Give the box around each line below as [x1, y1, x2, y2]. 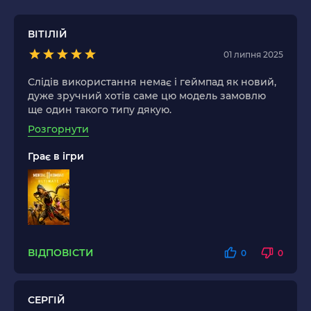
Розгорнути [28, 123, 89, 136]
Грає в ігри [28, 150, 84, 163]
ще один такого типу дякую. [28, 103, 171, 117]
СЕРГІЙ [28, 294, 65, 307]
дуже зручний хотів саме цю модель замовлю [28, 90, 266, 103]
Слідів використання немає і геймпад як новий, [28, 76, 276, 89]
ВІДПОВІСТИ [28, 246, 94, 259]
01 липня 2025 [224, 49, 283, 60]
